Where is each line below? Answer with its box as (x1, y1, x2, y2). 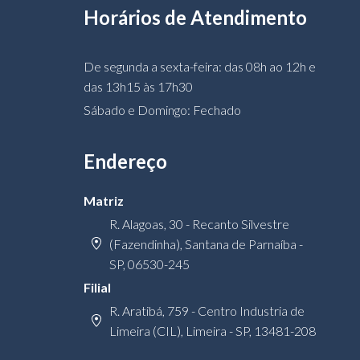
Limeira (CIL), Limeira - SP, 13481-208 (109, 322, 316, 338)
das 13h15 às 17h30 (84, 78, 193, 94)
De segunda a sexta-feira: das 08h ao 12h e (84, 58, 316, 74)
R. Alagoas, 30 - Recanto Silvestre (109, 215, 289, 231)
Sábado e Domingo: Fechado (84, 101, 241, 117)
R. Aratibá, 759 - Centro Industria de (109, 302, 305, 318)
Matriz (84, 192, 124, 208)
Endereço (84, 149, 167, 173)
